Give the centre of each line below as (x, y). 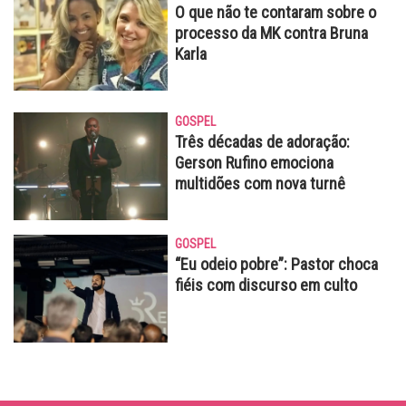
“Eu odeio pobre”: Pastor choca (276, 264)
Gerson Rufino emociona (254, 162)
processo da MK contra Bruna (271, 33)
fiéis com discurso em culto (266, 285)
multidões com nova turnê (260, 183)
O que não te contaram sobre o (275, 12)
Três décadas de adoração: (262, 141)
